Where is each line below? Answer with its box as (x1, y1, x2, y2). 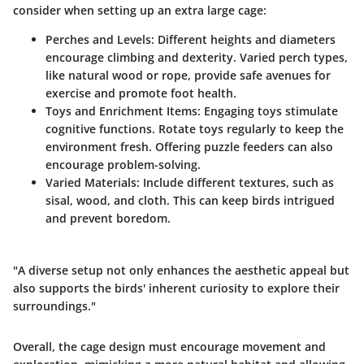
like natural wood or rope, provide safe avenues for (45, 67, 331, 83)
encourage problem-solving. (45, 156, 201, 172)
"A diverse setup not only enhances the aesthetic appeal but (13, 262, 349, 278)
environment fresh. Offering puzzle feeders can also (45, 138, 333, 154)
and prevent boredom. (45, 210, 171, 226)
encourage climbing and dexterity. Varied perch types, (45, 49, 348, 65)
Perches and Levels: (45, 31, 154, 47)
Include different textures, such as (140, 174, 334, 190)
